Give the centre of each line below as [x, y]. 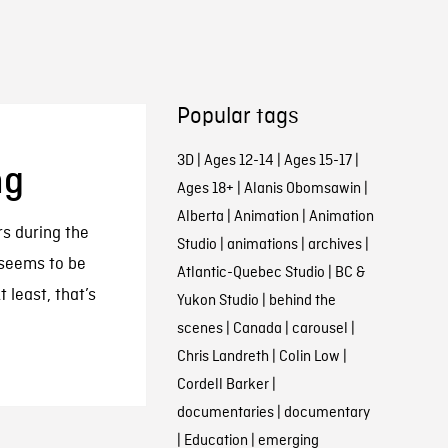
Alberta [200, 217]
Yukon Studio [217, 301]
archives [334, 245]
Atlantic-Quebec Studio [250, 273]
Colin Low [309, 357]
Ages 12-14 [238, 161]
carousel [319, 329]
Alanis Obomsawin [302, 189]
